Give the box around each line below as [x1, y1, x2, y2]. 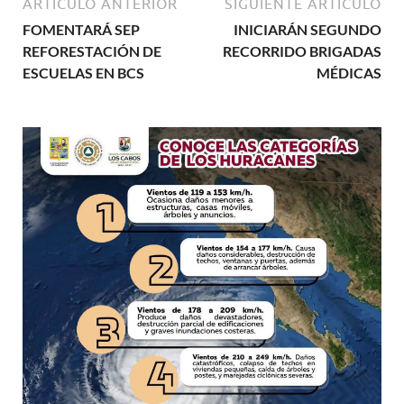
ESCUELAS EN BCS [23, 64, 144, 82]
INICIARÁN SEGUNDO [234, 21, 381, 39]
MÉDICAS [317, 64, 381, 82]
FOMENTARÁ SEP [23, 21, 140, 39]
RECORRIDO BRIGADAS [223, 42, 381, 60]
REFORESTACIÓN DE [23, 42, 161, 60]
